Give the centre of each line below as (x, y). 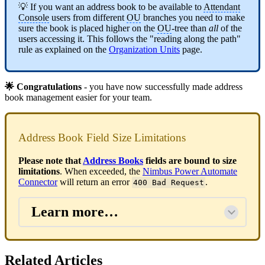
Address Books (113, 160)
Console (34, 18)
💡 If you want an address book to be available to (111, 7)
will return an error (95, 182)
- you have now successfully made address (163, 87)
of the (230, 28)
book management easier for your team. (78, 98)
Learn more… (75, 211)
